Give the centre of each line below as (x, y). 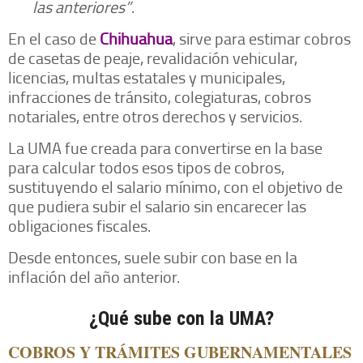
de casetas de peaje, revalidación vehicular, (153, 58)
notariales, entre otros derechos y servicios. (155, 116)
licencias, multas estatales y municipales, (147, 77)
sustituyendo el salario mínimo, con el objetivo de (175, 187)
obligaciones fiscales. (79, 226)
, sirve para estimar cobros (262, 38)
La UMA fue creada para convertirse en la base (165, 148)
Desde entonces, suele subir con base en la (153, 257)
